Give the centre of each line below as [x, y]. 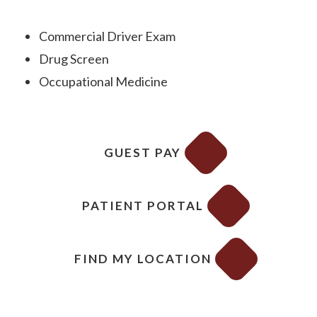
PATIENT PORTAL [143, 206]
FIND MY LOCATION [143, 259]
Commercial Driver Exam [107, 36]
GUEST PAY [143, 152]
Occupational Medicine [103, 81]
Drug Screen [74, 59]
